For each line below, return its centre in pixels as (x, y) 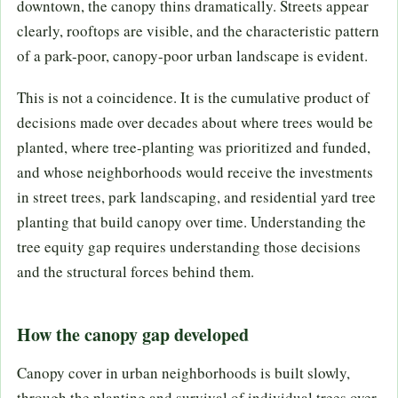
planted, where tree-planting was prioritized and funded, (194, 147)
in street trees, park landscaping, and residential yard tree (196, 197)
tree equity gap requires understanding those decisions (189, 247)
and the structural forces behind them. (135, 272)
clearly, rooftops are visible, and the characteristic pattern (198, 31)
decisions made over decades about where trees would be (195, 123)
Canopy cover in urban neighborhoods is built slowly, (183, 373)
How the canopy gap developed (133, 335)
